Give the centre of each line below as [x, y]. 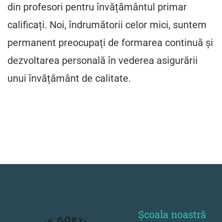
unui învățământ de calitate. [69, 78]
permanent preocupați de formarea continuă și [110, 43]
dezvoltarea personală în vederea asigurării [103, 60]
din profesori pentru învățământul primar [97, 7]
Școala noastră [172, 214]
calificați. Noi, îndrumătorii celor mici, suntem [107, 25]
